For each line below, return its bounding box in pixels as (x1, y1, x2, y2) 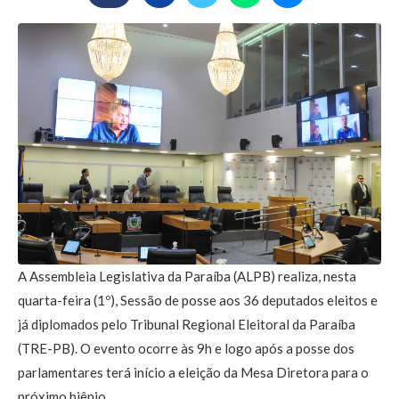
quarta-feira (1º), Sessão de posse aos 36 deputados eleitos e (18, 292, 378, 309)
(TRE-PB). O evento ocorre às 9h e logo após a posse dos (18, 340, 354, 357)
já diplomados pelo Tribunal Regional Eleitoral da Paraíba (18, 316, 355, 333)
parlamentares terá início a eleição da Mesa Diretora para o (18, 364, 369, 381)
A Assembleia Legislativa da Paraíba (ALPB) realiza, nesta (18, 268, 356, 285)
